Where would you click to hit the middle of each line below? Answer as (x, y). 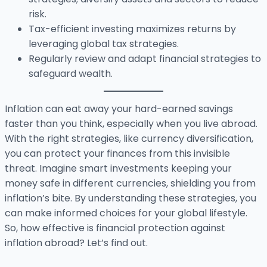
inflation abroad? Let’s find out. (76, 243)
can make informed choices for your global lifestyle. (126, 213)
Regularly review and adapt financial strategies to (145, 59)
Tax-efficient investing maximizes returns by (132, 29)
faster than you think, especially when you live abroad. (131, 124)
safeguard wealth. (71, 74)
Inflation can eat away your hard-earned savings (119, 109)
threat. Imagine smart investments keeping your (118, 169)
